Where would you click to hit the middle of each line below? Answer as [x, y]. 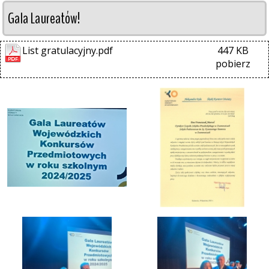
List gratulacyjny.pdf [68, 50]
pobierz [233, 64]
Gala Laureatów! [44, 18]
